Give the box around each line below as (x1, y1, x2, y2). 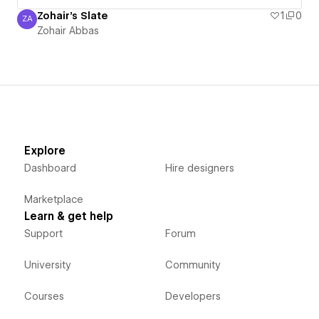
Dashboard (23, 162, 76, 174)
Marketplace (23, 193, 83, 205)
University (23, 258, 71, 271)
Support (23, 227, 63, 239)
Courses (23, 290, 64, 302)
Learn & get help (23, 209, 113, 223)
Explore (23, 144, 66, 157)
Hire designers (164, 162, 234, 174)
